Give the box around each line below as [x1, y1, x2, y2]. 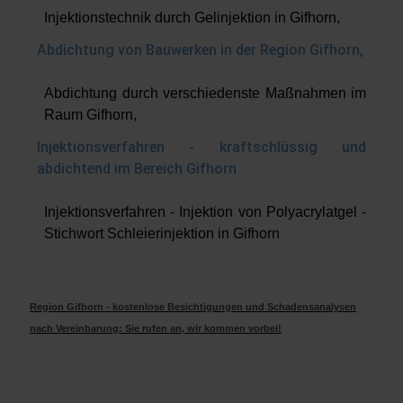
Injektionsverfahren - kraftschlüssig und [37, 138, 366, 156]
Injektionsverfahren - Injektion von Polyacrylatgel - [44, 203, 366, 219]
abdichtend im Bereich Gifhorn [37, 159, 237, 177]
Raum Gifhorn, [44, 106, 137, 122]
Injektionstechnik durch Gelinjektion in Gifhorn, [44, 9, 340, 25]
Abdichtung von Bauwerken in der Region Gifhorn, [37, 40, 363, 58]
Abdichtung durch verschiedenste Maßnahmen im [44, 85, 366, 101]
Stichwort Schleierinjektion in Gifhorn [44, 225, 280, 241]
